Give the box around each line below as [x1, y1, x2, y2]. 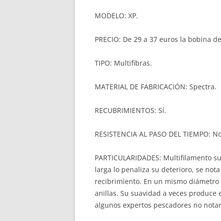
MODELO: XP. [95, 11, 138, 20]
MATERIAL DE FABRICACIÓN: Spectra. [95, 82, 217, 91]
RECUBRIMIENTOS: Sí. [95, 106, 166, 115]
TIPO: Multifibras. [95, 58, 152, 68]
